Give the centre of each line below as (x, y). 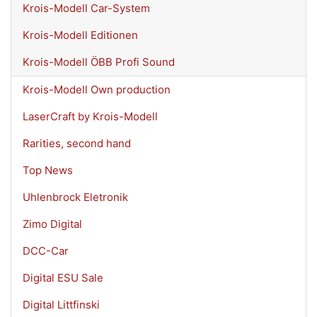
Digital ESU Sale (63, 277)
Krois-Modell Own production (97, 89)
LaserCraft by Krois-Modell (90, 116)
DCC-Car (46, 250)
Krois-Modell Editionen (80, 35)
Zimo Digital (52, 224)
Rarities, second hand (77, 143)
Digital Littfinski (61, 304)
